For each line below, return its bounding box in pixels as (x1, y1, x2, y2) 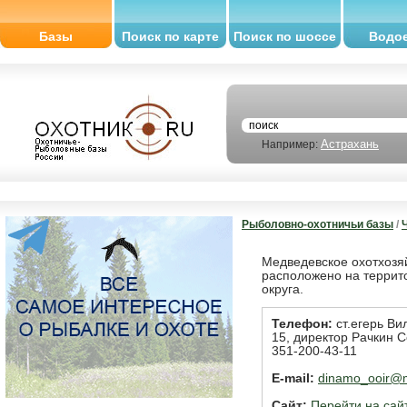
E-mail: (272, 372, 314, 385)
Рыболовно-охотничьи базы (242, 218, 393, 231)
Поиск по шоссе (233, 29, 336, 44)
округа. (262, 283, 303, 296)
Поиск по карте (122, 29, 219, 44)
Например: (240, 138, 321, 151)
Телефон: (272, 317, 333, 331)
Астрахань (321, 137, 379, 151)
